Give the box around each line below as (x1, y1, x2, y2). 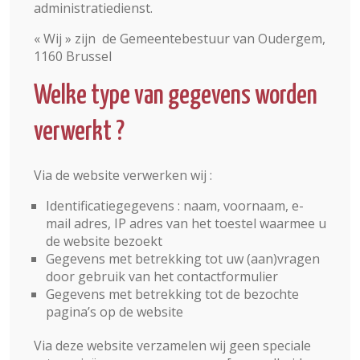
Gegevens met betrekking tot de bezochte (46, 285, 299, 303)
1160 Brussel (34, 47, 112, 65)
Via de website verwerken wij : (34, 166, 212, 184)
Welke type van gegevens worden (34, 83, 317, 109)
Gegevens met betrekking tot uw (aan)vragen (46, 250, 320, 268)
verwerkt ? (34, 119, 125, 145)
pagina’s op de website (46, 303, 183, 321)
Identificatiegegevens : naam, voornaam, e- (46, 197, 304, 215)
